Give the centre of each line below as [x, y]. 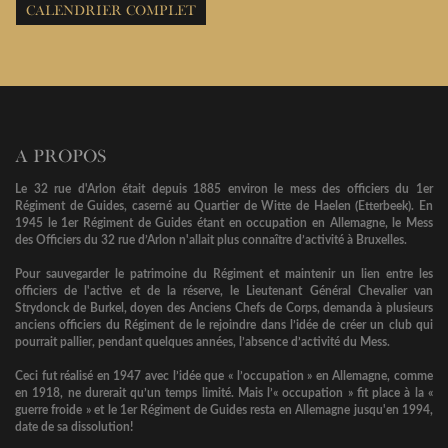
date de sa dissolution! [74, 427]
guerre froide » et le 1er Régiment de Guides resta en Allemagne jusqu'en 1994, [224, 410]
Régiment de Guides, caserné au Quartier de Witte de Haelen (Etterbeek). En [224, 206]
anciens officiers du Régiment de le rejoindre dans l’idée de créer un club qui [224, 325]
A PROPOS [60, 156]
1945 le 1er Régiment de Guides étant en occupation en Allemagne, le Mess [224, 223]
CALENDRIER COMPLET [111, 10]
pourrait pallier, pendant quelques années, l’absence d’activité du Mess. [202, 342]
